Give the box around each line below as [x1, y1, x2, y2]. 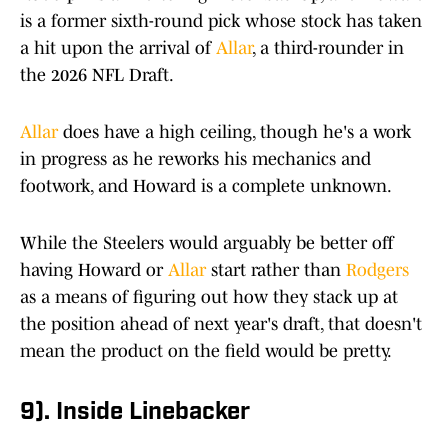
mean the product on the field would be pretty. [20, 341, 392, 362]
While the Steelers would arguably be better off [20, 233, 394, 254]
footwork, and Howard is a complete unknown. [20, 176, 392, 197]
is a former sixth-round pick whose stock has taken [20, 11, 422, 32]
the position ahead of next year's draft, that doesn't [20, 314, 422, 335]
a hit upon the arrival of [20, 38, 216, 59]
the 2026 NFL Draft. [20, 65, 174, 86]
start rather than [206, 260, 346, 281]
